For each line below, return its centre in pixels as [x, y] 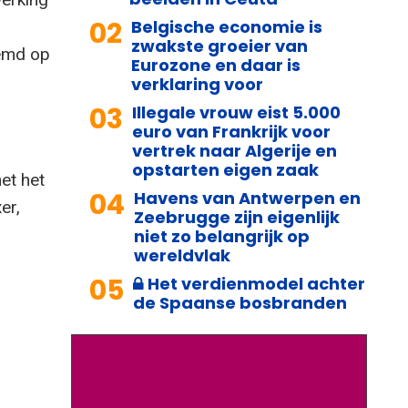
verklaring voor [197, 84]
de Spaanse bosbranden [240, 302]
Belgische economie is [227, 26]
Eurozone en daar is [216, 65]
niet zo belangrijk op [222, 236]
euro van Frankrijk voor [231, 131]
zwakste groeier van [219, 46]
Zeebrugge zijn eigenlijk [237, 217]
